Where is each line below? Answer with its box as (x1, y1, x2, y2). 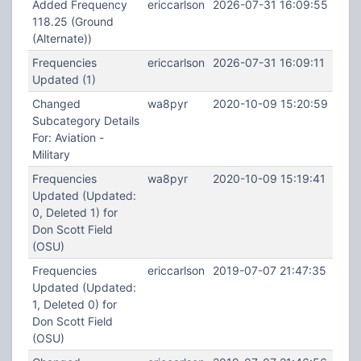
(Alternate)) (31, 31, 92, 45)
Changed (31, 97, 81, 110)
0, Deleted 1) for (31, 205, 118, 219)
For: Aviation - (31, 131, 104, 144)
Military (31, 147, 70, 161)
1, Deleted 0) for (31, 297, 117, 311)
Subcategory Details (31, 114, 139, 127)
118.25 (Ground (31, 15, 114, 28)
